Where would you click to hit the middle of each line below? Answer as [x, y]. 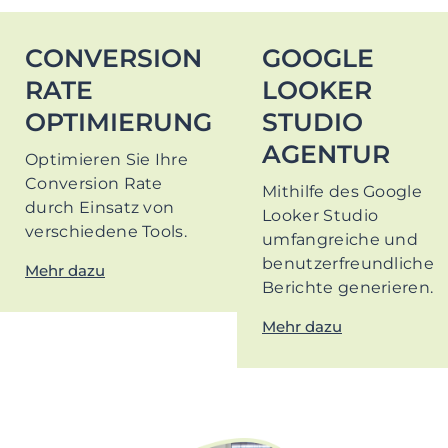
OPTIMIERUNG [118, 122]
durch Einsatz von [100, 208]
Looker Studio [320, 216]
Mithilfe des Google [342, 192]
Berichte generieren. [348, 288]
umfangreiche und [340, 240]
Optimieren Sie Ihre [107, 160]
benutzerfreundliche [348, 264]
